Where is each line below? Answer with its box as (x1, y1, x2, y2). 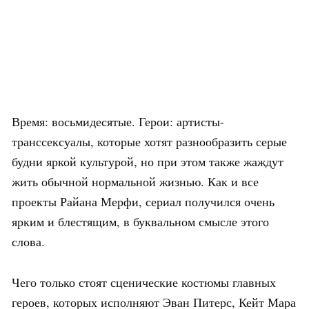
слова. (12, 233, 45, 250)
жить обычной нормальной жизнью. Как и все (12, 173, 259, 190)
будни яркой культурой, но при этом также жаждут (12, 153, 283, 170)
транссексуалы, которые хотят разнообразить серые (12, 133, 287, 150)
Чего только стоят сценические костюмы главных (12, 274, 276, 291)
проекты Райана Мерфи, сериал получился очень (12, 193, 275, 210)
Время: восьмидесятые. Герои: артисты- (12, 113, 224, 130)
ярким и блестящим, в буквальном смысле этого (12, 213, 269, 230)
